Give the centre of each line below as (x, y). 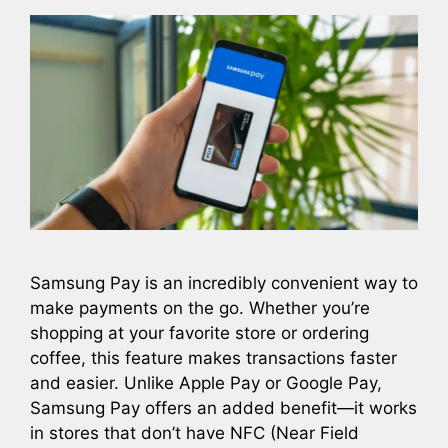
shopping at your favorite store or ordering (199, 333)
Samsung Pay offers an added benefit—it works (223, 408)
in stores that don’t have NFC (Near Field (194, 433)
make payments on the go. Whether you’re (200, 308)
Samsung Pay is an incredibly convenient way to (224, 283)
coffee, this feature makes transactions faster (213, 358)
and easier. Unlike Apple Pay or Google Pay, (206, 383)
